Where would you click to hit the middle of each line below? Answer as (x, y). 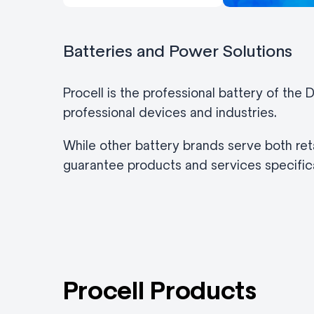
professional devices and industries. (170, 113)
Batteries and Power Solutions (177, 52)
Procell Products (159, 291)
